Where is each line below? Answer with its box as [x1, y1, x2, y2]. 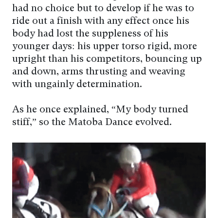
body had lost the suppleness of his [12, 29, 168, 39]
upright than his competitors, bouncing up [12, 54, 202, 64]
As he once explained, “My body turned [12, 105, 188, 115]
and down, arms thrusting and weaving [12, 67, 185, 77]
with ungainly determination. [12, 79, 142, 90]
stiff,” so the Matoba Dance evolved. [12, 117, 172, 127]
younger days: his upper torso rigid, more [12, 41, 197, 52]
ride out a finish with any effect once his [12, 16, 189, 26]
